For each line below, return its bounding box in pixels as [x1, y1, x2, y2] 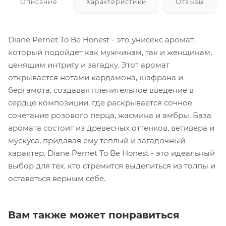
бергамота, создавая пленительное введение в [8, 85, 194, 95]
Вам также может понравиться [8, 209, 180, 221]
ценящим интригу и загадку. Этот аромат [8, 60, 169, 70]
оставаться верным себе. [8, 174, 105, 184]
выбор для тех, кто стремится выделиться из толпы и [8, 161, 215, 171]
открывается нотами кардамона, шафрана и [8, 73, 183, 83]
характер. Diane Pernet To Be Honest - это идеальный [8, 148, 215, 158]
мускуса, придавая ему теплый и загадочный [8, 136, 185, 146]
